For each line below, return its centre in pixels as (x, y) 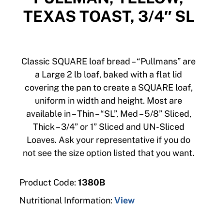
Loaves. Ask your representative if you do (108, 140)
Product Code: (48, 183)
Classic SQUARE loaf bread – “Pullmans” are (108, 61)
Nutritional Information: (67, 201)
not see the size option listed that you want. (108, 153)
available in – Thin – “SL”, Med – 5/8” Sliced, (108, 114)
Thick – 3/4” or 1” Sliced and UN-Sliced (108, 127)
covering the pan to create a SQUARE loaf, (108, 87)
